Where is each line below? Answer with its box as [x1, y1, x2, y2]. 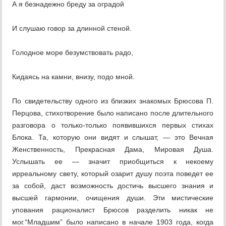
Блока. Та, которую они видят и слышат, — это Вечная [12, 133, 214, 142]
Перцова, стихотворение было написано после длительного [12, 109, 214, 118]
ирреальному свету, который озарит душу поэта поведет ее [12, 169, 214, 178]
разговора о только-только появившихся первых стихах [12, 121, 214, 130]
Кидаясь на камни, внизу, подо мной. [12, 73, 135, 81]
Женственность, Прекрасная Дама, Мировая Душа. [12, 145, 214, 154]
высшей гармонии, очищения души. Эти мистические [12, 194, 214, 202]
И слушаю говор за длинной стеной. [12, 24, 132, 33]
